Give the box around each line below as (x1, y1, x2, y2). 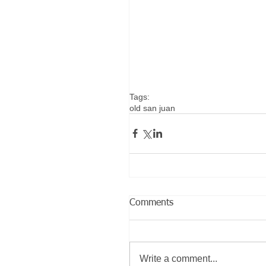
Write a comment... (140, 253, 217, 264)
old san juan (129, 103, 175, 113)
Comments (129, 198, 173, 208)
